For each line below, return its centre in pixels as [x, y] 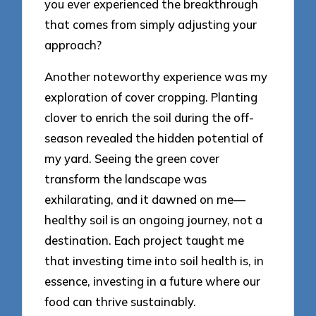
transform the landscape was [126, 178]
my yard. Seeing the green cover [132, 158]
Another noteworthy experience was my [156, 76]
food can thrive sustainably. [121, 301]
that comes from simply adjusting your [151, 25]
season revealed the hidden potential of [154, 138]
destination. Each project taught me [145, 240]
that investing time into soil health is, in [154, 260]
